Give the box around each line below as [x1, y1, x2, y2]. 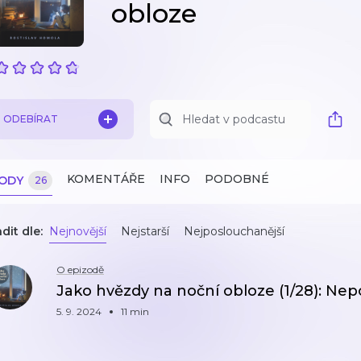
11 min [121, 305, 149, 317]
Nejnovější [49, 224, 106, 239]
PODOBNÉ [205, 172, 269, 186]
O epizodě [56, 263, 104, 276]
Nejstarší [121, 224, 169, 239]
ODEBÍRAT [3, 113, 58, 125]
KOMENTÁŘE [67, 172, 145, 186]
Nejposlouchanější [184, 224, 284, 239]
